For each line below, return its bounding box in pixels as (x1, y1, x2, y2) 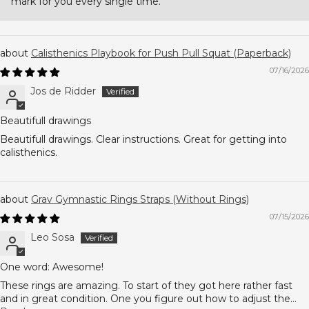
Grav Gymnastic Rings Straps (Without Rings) (31, 193, 249, 206)
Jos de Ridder (30, 85, 96, 97)
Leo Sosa (30, 231, 74, 243)
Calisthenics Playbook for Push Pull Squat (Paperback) (31, 47, 291, 59)
